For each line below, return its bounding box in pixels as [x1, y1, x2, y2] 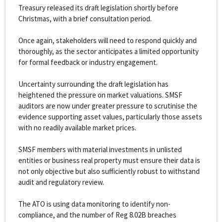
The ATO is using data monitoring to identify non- [18, 199, 170, 209]
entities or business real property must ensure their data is [18, 155, 200, 165]
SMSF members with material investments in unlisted [18, 144, 182, 154]
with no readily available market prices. [18, 122, 139, 132]
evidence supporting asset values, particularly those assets [18, 111, 202, 121]
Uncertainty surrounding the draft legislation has [18, 79, 168, 89]
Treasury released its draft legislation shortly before [18, 2, 178, 12]
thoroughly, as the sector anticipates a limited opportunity [18, 46, 199, 56]
